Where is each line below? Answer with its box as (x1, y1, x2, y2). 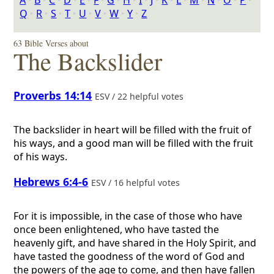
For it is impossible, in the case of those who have (13, 209, 243, 223)
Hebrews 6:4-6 (13, 174, 89, 189)
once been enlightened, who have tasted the (13, 223, 220, 237)
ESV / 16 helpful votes (91, 176, 183, 188)
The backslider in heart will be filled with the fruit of (13, 123, 252, 137)
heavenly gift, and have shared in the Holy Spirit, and (13, 236, 257, 250)
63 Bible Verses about (13, 37, 89, 49)
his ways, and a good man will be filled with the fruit (13, 136, 254, 150)
